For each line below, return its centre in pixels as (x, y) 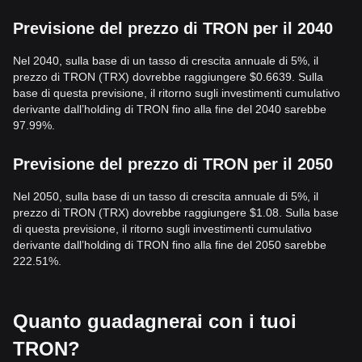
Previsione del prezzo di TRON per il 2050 (173, 164)
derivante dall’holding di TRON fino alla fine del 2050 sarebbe (170, 245)
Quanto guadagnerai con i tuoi (155, 321)
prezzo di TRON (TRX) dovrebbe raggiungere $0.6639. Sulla (168, 77)
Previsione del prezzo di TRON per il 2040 (173, 28)
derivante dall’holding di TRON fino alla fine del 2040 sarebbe (170, 109)
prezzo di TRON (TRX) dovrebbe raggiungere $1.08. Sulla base (176, 213)
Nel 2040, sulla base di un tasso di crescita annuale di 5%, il (166, 61)
